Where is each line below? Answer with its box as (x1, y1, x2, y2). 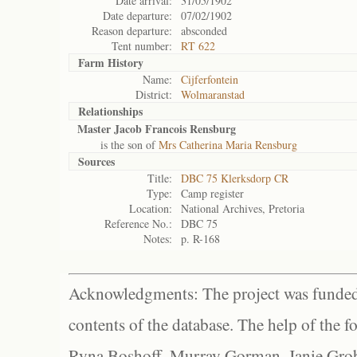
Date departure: (103, 8, 172, 23)
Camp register (181, 186, 244, 201)
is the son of (77, 137, 159, 152)
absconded (181, 23, 227, 38)
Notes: (143, 231, 172, 246)
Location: (129, 201, 172, 216)
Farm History (78, 54, 143, 71)
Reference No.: (104, 216, 172, 231)
